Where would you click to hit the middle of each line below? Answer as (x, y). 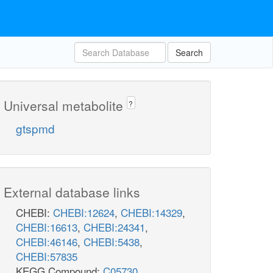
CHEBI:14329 (151, 213)
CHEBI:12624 (84, 213)
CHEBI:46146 (47, 242)
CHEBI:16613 (47, 227)
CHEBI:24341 (114, 227)
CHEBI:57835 (47, 257)
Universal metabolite (65, 105)
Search (189, 52)
